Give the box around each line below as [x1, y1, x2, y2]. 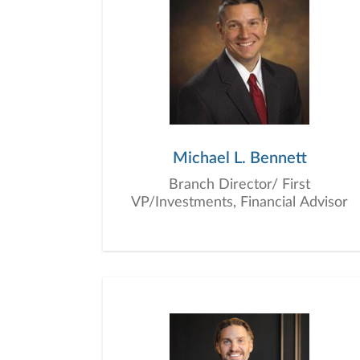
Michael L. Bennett [172, 150, 307, 166]
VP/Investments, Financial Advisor [131, 195, 348, 210]
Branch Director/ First [169, 178, 310, 192]
